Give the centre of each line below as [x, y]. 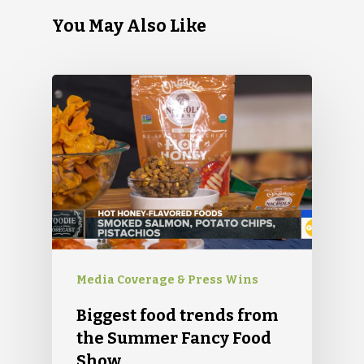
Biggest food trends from [177, 315]
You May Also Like [129, 26]
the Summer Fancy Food [174, 338]
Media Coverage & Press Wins [167, 279]
